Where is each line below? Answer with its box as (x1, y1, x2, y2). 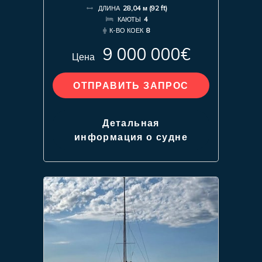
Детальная (102, 116, 160, 129)
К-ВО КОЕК (109, 26, 143, 35)
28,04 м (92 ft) (122, 4, 167, 12)
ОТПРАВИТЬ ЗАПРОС (73, 79, 189, 91)
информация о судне (74, 130, 188, 143)
